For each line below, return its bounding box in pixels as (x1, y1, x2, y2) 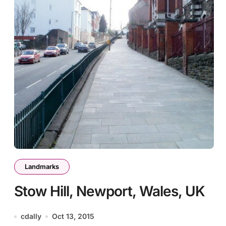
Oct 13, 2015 (52, 212, 94, 220)
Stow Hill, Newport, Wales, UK (14, 183, 205, 200)
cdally (21, 212, 41, 220)
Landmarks (25, 162, 59, 171)
